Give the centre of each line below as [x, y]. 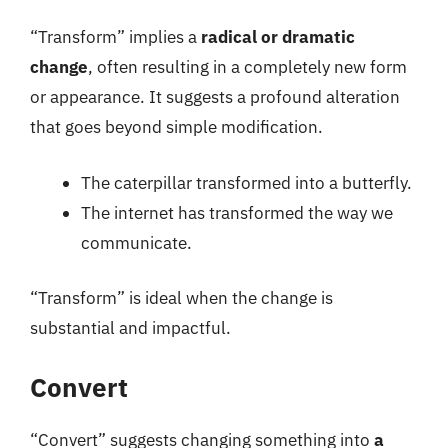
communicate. [136, 242]
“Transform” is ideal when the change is [181, 298]
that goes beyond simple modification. [176, 127]
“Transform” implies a [115, 37]
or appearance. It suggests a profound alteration [215, 97]
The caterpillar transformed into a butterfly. [246, 182]
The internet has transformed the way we [237, 212]
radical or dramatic [278, 37]
